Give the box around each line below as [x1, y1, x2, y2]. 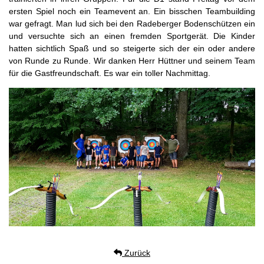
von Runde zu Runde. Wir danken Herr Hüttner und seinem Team [9, 56, 255, 65]
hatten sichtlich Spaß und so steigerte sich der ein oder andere [9, 44, 255, 53]
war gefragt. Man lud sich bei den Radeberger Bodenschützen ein [9, 19, 255, 28]
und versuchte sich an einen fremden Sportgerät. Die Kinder [9, 31, 255, 41]
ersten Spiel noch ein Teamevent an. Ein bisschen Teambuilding [9, 6, 255, 16]
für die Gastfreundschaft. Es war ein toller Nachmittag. [9, 68, 210, 78]
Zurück [122, 248, 150, 258]
